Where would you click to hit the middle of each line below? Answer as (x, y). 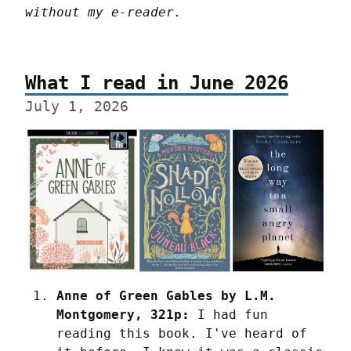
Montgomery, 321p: (123, 315)
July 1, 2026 (77, 106)
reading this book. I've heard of (182, 334)
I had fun (229, 315)
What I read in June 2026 (157, 83)
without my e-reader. (103, 12)
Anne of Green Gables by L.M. (166, 296)
